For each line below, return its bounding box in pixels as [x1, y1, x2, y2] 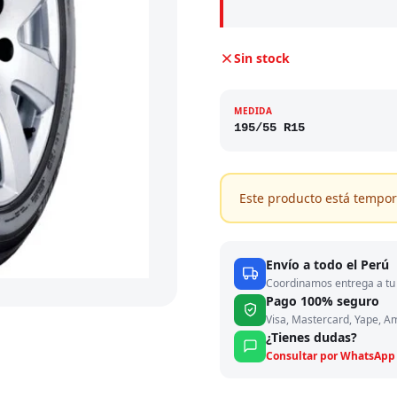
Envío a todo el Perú [266, 256, 389, 273]
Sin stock [234, 50, 290, 66]
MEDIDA [234, 105, 273, 117]
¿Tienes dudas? [266, 329, 357, 346]
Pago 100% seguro [266, 292, 379, 309]
